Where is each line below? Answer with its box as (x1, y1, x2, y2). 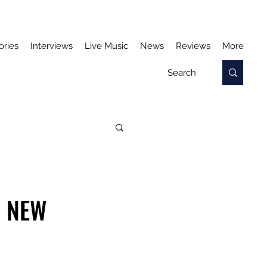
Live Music (85, 41, 128, 51)
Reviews (176, 41, 210, 51)
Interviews (30, 41, 73, 51)
